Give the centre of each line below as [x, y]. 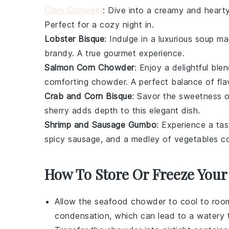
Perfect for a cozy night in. [99, 25]
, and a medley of [137, 139]
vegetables [196, 139]
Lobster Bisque [74, 39]
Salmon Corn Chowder [89, 68]
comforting [68, 82]
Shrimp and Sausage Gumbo [100, 125]
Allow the [75, 202]
